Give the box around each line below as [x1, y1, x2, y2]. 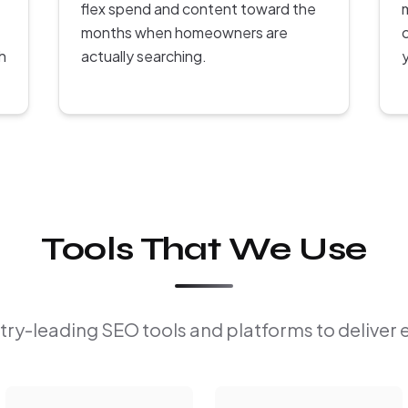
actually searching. [81, 46, 207, 66]
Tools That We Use [41, 229, 367, 270]
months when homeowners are [81, 23, 288, 43]
